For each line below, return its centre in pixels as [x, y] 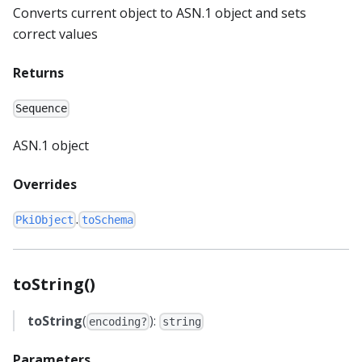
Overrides [45, 184]
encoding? [118, 322]
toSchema [107, 219]
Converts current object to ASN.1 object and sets [160, 13]
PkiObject [45, 219]
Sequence [42, 109]
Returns [38, 73]
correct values [55, 34]
